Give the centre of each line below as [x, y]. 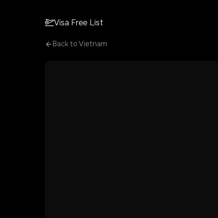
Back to [66, 44]
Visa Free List [79, 22]
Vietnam [93, 44]
